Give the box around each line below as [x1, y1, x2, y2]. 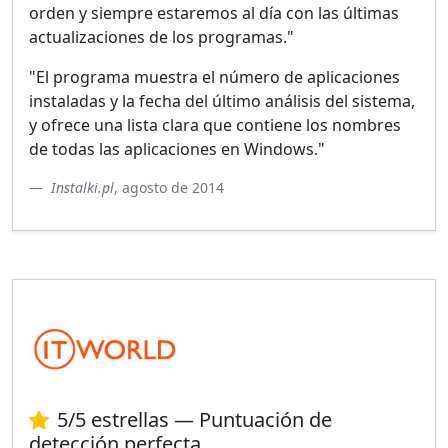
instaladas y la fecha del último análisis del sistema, [29, 89, 415, 112]
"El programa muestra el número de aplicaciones [29, 65, 400, 88]
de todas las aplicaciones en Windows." [29, 137, 325, 160]
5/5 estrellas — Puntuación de [57, 406, 332, 434]
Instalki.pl [51, 177, 114, 197]
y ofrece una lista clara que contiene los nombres [29, 113, 401, 136]
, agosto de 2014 [114, 177, 224, 197]
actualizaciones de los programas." [29, 25, 294, 48]
